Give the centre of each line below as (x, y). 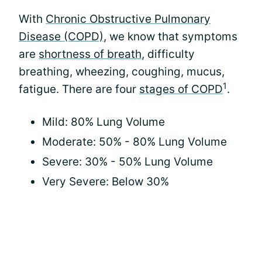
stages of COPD (181, 89)
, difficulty (168, 54)
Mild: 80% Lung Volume (104, 122)
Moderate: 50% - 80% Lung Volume (135, 142)
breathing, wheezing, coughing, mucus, (122, 71)
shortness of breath (90, 54)
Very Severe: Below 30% (106, 181)
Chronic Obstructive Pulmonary (128, 19)
